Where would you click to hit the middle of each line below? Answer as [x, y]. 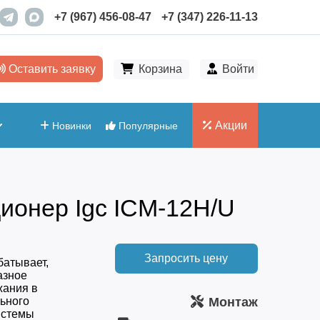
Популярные [146, 125]
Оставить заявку [50, 69]
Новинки [70, 125]
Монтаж [233, 302]
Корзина [160, 69]
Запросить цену [186, 258]
